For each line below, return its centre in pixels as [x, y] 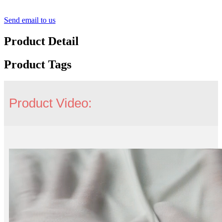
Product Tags [38, 64]
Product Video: [50, 103]
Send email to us [30, 20]
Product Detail [41, 41]
